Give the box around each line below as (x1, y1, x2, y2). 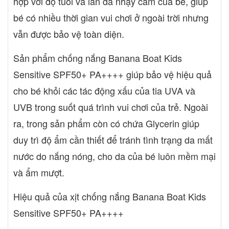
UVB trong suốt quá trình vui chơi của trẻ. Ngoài (13, 100, 208, 113)
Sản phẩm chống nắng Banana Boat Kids (13, 51, 182, 64)
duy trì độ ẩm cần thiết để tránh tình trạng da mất (13, 132, 213, 146)
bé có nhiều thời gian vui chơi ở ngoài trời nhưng (13, 10, 209, 24)
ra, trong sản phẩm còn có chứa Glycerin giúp (13, 116, 199, 130)
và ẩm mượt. (13, 165, 64, 179)
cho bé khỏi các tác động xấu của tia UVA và (13, 83, 195, 97)
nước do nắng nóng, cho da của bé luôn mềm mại (13, 149, 216, 163)
